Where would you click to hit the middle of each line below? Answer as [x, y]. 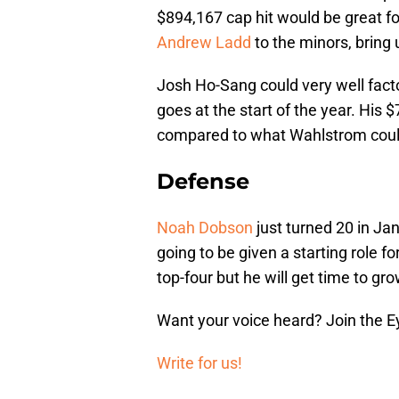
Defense [203, 182]
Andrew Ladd [204, 43]
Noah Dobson [205, 228]
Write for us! [199, 363]
